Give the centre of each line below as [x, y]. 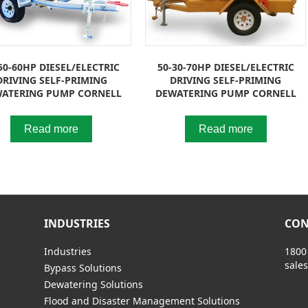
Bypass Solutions [82, 267]
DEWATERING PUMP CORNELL [225, 93]
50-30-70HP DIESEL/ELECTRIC [225, 67]
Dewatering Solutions [93, 284]
